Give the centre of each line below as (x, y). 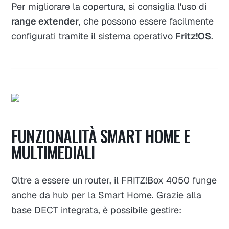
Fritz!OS (193, 36)
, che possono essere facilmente (146, 21)
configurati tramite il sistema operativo (94, 36)
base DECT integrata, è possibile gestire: (97, 210)
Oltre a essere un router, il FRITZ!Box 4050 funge (114, 180)
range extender (45, 21)
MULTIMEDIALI (53, 152)
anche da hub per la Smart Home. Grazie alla (107, 195)
